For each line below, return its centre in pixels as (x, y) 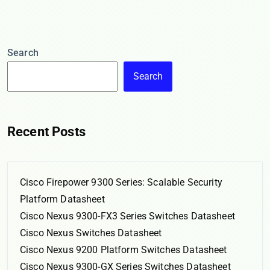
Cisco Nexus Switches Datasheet (91, 233)
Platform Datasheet (62, 199)
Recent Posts (46, 132)
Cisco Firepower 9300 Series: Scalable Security (121, 182)
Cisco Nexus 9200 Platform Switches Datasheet (124, 250)
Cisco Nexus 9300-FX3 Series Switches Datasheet (127, 216)
